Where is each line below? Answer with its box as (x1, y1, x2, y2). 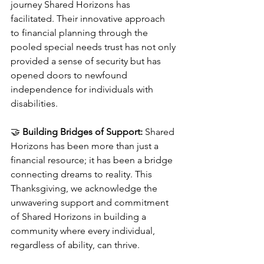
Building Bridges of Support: (22, 126, 143, 137)
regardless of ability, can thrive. (11, 239, 140, 250)
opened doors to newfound (11, 70, 130, 81)
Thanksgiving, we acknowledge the (11, 183, 160, 194)
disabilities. (11, 98, 58, 109)
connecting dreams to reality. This (11, 169, 154, 180)
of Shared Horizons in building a (11, 211, 148, 222)
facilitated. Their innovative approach (11, 13, 167, 24)
